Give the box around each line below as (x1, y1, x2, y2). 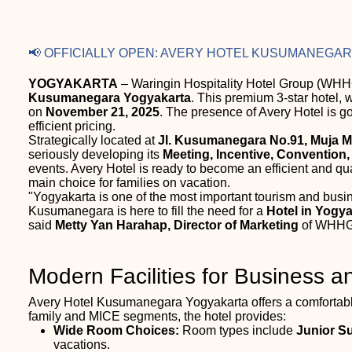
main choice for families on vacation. (28, 175, 230, 189)
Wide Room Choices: (53, 323, 179, 337)
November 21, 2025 (46, 104, 159, 119)
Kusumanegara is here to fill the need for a (28, 203, 266, 218)
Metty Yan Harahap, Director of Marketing (55, 218, 299, 232)
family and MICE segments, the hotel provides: (28, 309, 286, 323)
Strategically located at (28, 133, 158, 147)
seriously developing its (28, 147, 163, 161)
